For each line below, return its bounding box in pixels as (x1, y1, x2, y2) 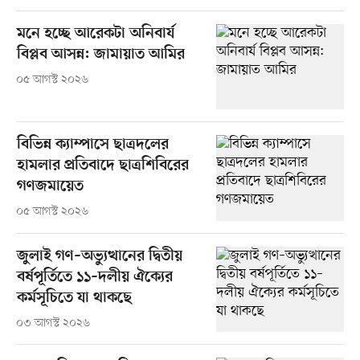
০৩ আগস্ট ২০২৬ (15, 315, 90, 331)
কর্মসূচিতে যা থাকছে (16, 288, 132, 308)
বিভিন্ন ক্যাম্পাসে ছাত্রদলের (16, 136, 169, 155)
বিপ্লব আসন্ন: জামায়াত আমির (16, 46, 185, 65)
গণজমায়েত (16, 178, 84, 197)
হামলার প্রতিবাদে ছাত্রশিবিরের (16, 157, 189, 176)
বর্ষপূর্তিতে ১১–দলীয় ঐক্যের (16, 268, 173, 287)
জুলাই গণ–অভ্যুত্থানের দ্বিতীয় (16, 247, 182, 266)
